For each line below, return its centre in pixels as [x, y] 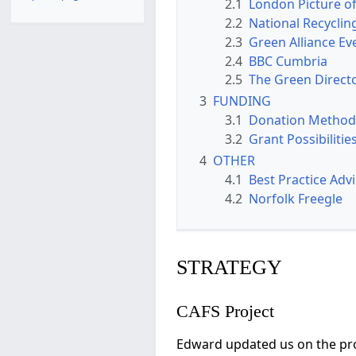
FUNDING [242, 101]
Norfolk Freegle [296, 198]
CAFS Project [225, 311]
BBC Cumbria [288, 61]
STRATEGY [229, 267]
